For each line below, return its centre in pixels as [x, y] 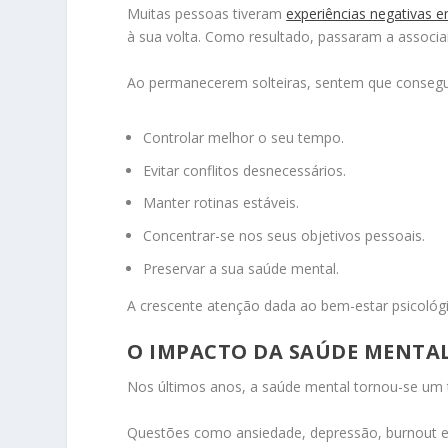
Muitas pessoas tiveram [207, 14]
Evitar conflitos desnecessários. [245, 170]
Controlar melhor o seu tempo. [244, 137]
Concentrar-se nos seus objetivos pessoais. [284, 236]
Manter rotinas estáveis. [221, 203]
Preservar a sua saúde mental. [241, 269]
